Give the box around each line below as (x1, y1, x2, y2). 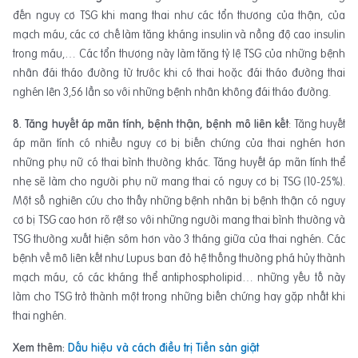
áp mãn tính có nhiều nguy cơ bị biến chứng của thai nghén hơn (13, 135, 345, 152)
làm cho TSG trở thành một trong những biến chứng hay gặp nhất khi (13, 288, 345, 305)
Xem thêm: (13, 340, 68, 356)
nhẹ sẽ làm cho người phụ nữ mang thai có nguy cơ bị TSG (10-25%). (13, 173, 345, 190)
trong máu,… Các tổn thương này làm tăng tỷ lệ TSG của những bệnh (13, 46, 345, 62)
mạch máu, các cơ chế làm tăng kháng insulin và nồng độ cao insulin (13, 26, 345, 43)
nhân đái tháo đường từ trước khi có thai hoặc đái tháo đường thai (13, 65, 345, 82)
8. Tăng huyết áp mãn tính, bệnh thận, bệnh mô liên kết (13, 116, 289, 133)
